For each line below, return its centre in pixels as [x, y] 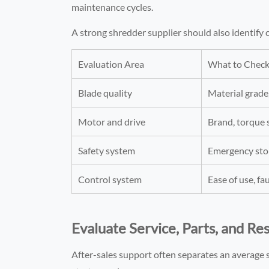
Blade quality [105, 92]
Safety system [107, 150]
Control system [110, 179]
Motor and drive [112, 121]
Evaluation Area [111, 64]
